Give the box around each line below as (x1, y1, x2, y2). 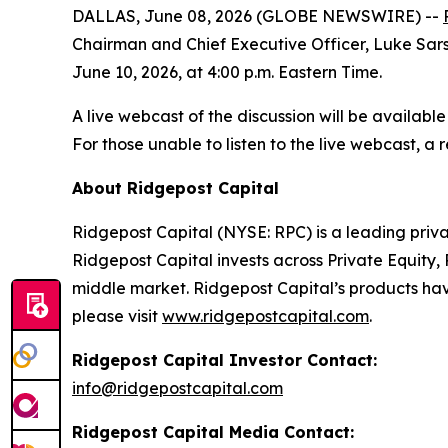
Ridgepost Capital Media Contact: (72, 422, 354, 442)
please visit (72, 306, 162, 326)
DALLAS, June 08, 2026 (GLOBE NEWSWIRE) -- (72, 6, 443, 26)
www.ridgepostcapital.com (162, 306, 369, 326)
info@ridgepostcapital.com (72, 378, 283, 398)
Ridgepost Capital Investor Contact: (72, 350, 377, 370)
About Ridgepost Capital (72, 178, 279, 198)
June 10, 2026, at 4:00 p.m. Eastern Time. (72, 62, 382, 82)
